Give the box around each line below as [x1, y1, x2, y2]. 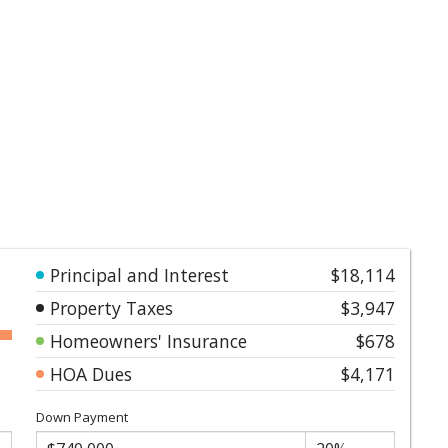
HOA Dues [50, 361, 132, 386]
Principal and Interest [50, 262, 229, 287]
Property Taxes [50, 295, 173, 320]
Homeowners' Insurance [50, 328, 247, 353]
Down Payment [36, 407, 128, 426]
